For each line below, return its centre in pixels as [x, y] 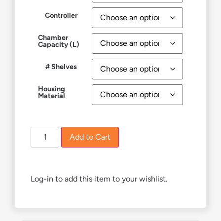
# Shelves [61, 66]
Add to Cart [90, 137]
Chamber [53, 37]
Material [52, 95]
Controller [61, 15]
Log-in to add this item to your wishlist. [99, 179]
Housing [52, 89]
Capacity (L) [59, 44]
